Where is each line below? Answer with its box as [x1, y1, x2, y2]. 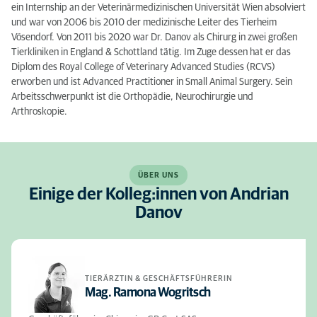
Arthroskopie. [11, 107, 67, 117]
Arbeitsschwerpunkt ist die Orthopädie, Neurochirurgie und [11, 92, 253, 102]
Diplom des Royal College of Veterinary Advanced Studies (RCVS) [11, 62, 275, 72]
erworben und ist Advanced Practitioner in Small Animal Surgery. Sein [11, 77, 292, 87]
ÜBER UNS [138, 171, 179, 179]
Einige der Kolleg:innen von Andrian [28, 186, 289, 203]
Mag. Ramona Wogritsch [85, 286, 211, 299]
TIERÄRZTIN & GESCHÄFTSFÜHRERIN [85, 274, 232, 282]
